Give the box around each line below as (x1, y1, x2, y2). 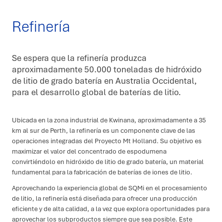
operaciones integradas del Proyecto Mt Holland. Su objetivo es (12, 136, 202, 146)
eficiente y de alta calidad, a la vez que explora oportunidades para (12, 204, 210, 213)
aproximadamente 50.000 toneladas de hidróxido (12, 63, 202, 75)
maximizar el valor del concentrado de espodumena (12, 147, 166, 156)
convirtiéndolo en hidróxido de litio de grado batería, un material (12, 157, 204, 166)
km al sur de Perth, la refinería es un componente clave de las (12, 126, 195, 135)
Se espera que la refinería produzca (12, 52, 147, 63)
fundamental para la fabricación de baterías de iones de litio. (12, 167, 192, 177)
